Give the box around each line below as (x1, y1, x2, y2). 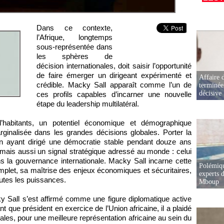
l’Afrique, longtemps (36, 33, 112, 41)
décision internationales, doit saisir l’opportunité (36, 61, 191, 70)
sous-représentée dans (36, 42, 112, 51)
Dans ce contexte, (36, 23, 112, 32)
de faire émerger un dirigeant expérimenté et (36, 71, 191, 79)
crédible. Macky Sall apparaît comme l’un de (36, 80, 191, 89)
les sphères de (36, 52, 112, 60)
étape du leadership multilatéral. (36, 99, 139, 108)
